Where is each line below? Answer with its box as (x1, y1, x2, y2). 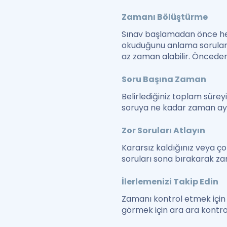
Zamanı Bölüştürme (122, 11, 208, 23)
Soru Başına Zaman (122, 73, 207, 86)
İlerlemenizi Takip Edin (122, 176, 219, 188)
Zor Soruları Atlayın (122, 125, 206, 137)
